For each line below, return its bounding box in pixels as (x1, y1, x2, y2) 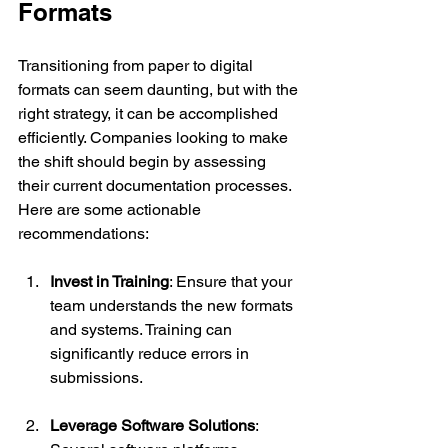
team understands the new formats (50, 295, 297, 315)
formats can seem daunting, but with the (18, 79, 302, 99)
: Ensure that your (169, 271, 296, 291)
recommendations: (18, 223, 149, 243)
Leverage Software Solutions (50, 415, 255, 435)
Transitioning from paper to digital (18, 55, 257, 75)
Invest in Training (50, 271, 169, 291)
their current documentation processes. (18, 175, 295, 195)
